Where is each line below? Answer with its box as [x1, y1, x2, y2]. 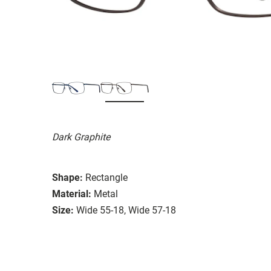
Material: [52, 188, 91, 200]
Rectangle [85, 171, 128, 183]
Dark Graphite [52, 131, 110, 143]
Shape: [52, 171, 83, 183]
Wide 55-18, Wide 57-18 [76, 204, 176, 216]
